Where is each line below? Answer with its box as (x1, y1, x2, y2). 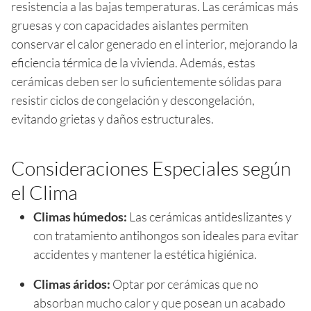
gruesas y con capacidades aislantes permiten (11, 17, 249, 33)
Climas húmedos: (33, 208, 127, 224)
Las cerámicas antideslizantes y (127, 208, 292, 224)
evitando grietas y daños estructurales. (11, 110, 214, 126)
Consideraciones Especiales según (11, 155, 291, 180)
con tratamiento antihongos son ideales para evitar (33, 227, 299, 243)
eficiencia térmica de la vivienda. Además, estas (11, 54, 255, 70)
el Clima (11, 180, 78, 204)
